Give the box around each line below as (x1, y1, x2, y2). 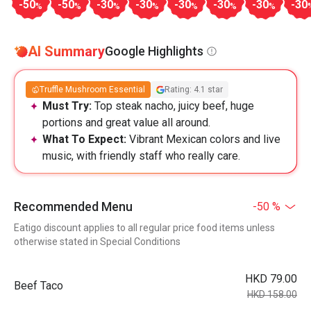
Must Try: (42, 99, 94, 112)
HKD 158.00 (247, 289, 297, 300)
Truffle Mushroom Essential (40, 85, 145, 94)
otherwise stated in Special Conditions (14, 236, 180, 247)
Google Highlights (105, 44, 203, 58)
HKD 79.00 (245, 272, 297, 285)
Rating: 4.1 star (165, 85, 223, 94)
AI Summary (28, 43, 105, 60)
